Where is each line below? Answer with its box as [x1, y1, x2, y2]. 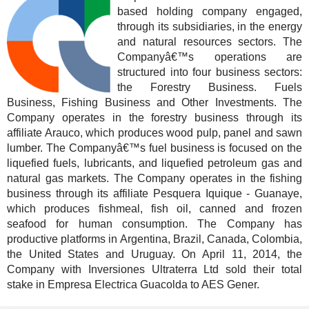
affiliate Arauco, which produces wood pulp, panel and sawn [7, 127, 302, 139]
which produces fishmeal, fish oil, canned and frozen [7, 203, 302, 215]
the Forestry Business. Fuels [117, 81, 302, 93]
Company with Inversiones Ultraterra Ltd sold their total [7, 263, 302, 275]
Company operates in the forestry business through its [7, 112, 302, 123]
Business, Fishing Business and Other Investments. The [7, 97, 302, 108]
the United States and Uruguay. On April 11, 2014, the [7, 248, 302, 260]
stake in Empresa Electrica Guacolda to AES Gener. [7, 279, 259, 290]
